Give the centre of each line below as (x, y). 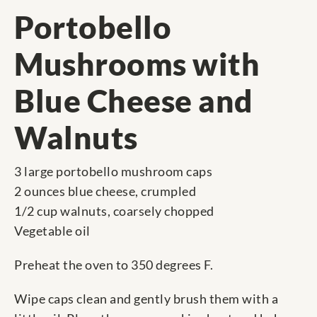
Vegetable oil (52, 231)
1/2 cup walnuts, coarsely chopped (114, 211)
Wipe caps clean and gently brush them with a (146, 299)
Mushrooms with (137, 64)
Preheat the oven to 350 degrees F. (114, 265)
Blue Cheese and (134, 101)
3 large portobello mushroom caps (113, 172)
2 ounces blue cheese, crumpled (105, 191)
